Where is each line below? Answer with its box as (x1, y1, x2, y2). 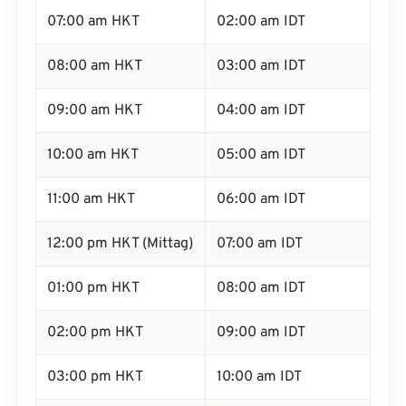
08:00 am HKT (47, 57, 142, 75)
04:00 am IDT (217, 101, 305, 120)
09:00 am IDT (217, 324, 305, 342)
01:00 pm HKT (47, 279, 140, 297)
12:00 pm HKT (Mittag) (47, 235, 193, 253)
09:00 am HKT (47, 101, 142, 120)
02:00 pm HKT (47, 324, 143, 342)
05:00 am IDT (217, 146, 305, 164)
